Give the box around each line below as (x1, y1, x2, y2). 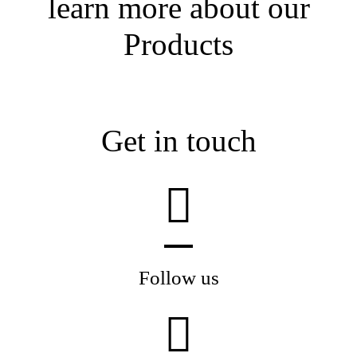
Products (124, 27, 233, 62)
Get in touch (100, 123, 257, 158)
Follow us (138, 266, 219, 288)
